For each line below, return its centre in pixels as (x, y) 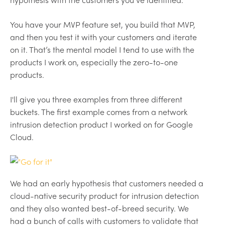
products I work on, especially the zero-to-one (94, 62)
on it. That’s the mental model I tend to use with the (102, 49)
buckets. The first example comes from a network (99, 111)
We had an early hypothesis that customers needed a (107, 183)
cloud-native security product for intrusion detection (104, 195)
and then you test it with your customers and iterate (103, 37)
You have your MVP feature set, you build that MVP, (103, 24)
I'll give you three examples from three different (96, 99)
